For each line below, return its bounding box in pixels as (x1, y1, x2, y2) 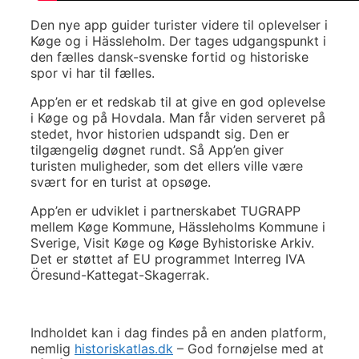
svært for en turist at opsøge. (30, 173, 211, 190)
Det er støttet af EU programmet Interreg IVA (30, 250, 305, 267)
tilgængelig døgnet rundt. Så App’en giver (30, 141, 284, 158)
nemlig (30, 340, 75, 357)
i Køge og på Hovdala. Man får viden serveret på (30, 109, 325, 126)
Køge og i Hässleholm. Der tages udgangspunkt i (30, 32, 326, 49)
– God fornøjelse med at (173, 340, 324, 357)
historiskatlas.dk (75, 340, 173, 357)
